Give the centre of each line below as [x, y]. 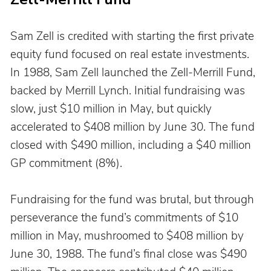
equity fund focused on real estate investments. [131, 55]
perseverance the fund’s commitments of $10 [126, 218]
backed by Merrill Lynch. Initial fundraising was [129, 91]
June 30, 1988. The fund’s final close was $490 [130, 254]
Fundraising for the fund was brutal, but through [133, 200]
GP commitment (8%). [66, 164]
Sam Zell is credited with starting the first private [133, 37]
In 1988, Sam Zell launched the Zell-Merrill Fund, [134, 73]
